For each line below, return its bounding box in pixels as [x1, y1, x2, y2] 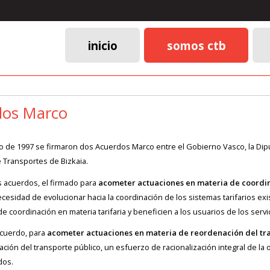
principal [53, 84, 118, 104]
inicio [87, 37, 118, 53]
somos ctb [166, 37, 226, 53]
